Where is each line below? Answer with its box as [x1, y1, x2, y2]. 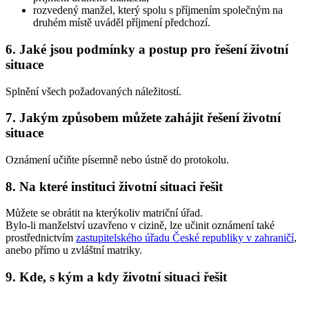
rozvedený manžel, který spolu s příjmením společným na [33, 4, 283, 17]
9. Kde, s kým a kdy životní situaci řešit [6, 270, 227, 285]
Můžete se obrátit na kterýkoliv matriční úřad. [6, 207, 203, 219]
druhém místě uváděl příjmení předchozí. [33, 17, 210, 29]
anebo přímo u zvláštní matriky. [6, 244, 142, 257]
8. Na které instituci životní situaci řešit [6, 179, 223, 194]
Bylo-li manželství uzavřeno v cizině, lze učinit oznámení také [6, 219, 275, 232]
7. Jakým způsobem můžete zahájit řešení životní [6, 110, 281, 126]
